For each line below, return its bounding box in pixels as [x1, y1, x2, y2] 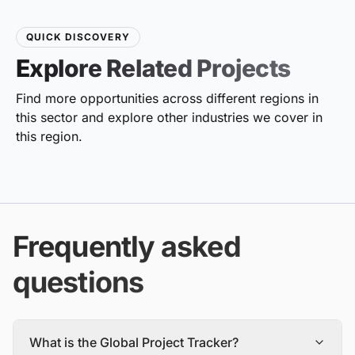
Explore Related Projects [16, 54, 290, 82]
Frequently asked [13, 229, 241, 264]
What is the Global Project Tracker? [29, 334, 239, 350]
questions [13, 265, 143, 300]
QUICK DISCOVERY [26, 31, 130, 43]
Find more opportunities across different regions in [16, 90, 319, 106]
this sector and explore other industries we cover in [16, 109, 323, 125]
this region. [16, 128, 82, 144]
